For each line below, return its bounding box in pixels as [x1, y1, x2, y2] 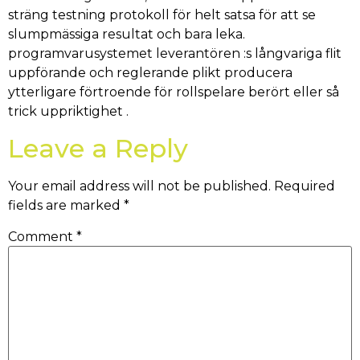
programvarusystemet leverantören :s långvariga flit [8, 46, 342, 62]
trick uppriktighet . [8, 104, 129, 120]
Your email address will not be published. [8, 178, 271, 194]
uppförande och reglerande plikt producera [8, 65, 292, 81]
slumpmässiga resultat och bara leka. [8, 27, 245, 43]
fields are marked [8, 197, 124, 213]
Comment [8, 228, 76, 244]
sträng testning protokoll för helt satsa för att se [8, 7, 316, 23]
